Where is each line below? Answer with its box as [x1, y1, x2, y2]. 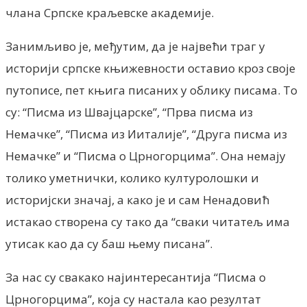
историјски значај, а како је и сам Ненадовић [5, 191, 269, 208]
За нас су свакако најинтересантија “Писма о [5, 269, 266, 285]
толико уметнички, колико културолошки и [5, 169, 259, 186]
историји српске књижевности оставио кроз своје [5, 60, 295, 76]
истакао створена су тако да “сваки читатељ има [5, 213, 290, 230]
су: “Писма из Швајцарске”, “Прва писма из [5, 103, 253, 120]
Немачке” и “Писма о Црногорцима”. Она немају [5, 147, 286, 164]
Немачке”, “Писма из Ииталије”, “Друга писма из [5, 125, 287, 142]
